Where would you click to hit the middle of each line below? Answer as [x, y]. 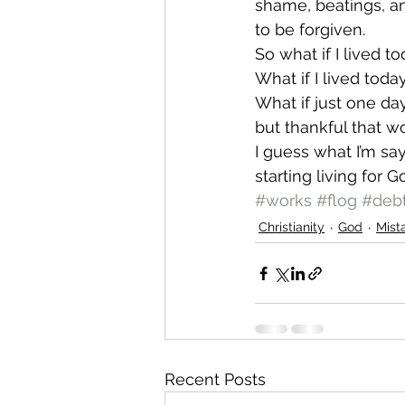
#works [283, 200]
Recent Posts [215, 379]
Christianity [292, 227]
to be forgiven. [310, 29]
